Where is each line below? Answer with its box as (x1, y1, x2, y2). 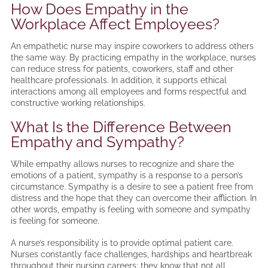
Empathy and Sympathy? (10, 133, 184, 151)
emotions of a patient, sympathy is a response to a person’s (10, 170, 243, 181)
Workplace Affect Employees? (10, 15, 220, 33)
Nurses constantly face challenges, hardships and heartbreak (10, 249, 252, 260)
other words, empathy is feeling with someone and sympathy (10, 205, 251, 215)
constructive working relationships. (10, 98, 145, 108)
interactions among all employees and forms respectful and (10, 87, 246, 97)
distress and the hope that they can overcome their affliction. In (10, 193, 257, 203)
